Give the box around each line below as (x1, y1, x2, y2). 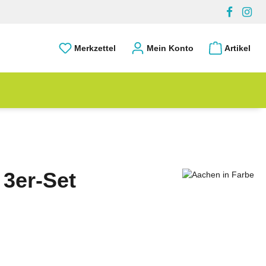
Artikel (224, 43, 251, 53)
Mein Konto (147, 43, 194, 53)
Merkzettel (74, 43, 116, 53)
